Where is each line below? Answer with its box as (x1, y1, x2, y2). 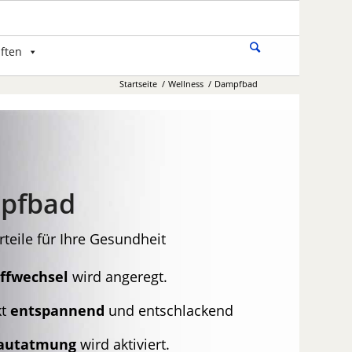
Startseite (119, 78, 157, 90)
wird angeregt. (68, 267, 167, 286)
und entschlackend (104, 301, 233, 320)
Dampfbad (214, 78, 258, 90)
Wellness (167, 78, 203, 90)
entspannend (9, 301, 104, 320)
